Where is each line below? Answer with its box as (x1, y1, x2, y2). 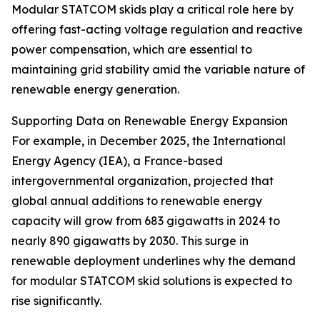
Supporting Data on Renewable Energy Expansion (11, 114, 288, 129)
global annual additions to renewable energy (11, 194, 262, 209)
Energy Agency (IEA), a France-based (11, 154, 223, 169)
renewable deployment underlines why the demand (11, 254, 296, 269)
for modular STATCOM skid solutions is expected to (11, 274, 292, 289)
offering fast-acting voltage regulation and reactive (11, 22, 303, 37)
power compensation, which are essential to (11, 42, 252, 57)
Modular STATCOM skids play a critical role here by (11, 2, 294, 17)
